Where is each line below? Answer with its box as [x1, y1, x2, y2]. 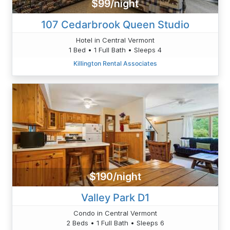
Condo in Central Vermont [73, 208, 157, 217]
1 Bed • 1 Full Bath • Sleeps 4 [68, 45, 162, 54]
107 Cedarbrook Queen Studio [41, 18, 189, 31]
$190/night [89, 170, 141, 183]
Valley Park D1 [81, 191, 149, 204]
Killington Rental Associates [73, 59, 157, 67]
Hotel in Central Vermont [75, 35, 155, 44]
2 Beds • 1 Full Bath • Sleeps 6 [66, 218, 164, 227]
